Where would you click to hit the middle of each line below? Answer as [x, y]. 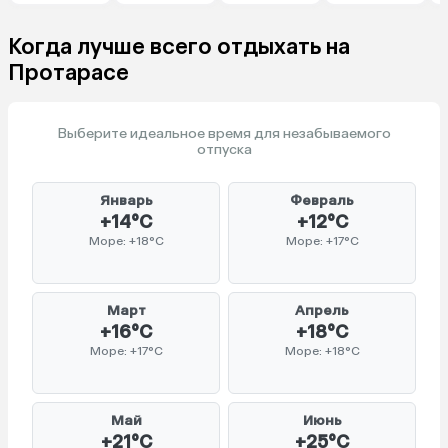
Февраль [322, 200]
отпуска [224, 149]
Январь [126, 200]
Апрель [322, 310]
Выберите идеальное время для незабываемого [224, 133]
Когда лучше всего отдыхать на [179, 46]
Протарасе [68, 72]
